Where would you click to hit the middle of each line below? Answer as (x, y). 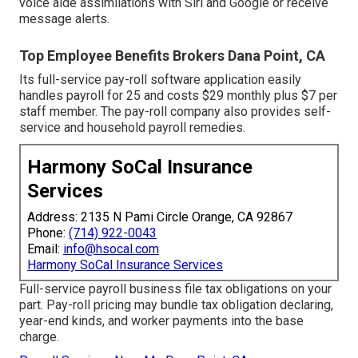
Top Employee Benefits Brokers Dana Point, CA (172, 55)
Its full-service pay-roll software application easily (160, 79)
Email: (45, 249)
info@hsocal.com (111, 249)
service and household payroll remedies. (132, 127)
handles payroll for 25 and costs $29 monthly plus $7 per (178, 95)
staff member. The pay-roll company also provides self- (175, 111)
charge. (39, 336)
